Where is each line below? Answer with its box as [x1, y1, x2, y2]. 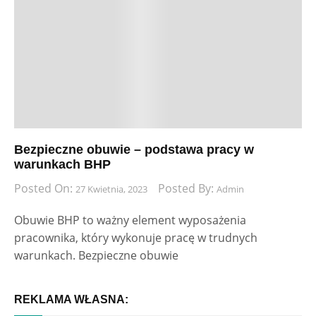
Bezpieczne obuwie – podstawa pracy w [14, 142, 254, 157]
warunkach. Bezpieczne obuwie [14, 248, 178, 264]
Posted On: [14, 181, 75, 197]
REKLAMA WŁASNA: [14, 293, 128, 306]
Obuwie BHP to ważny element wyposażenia [14, 212, 246, 229]
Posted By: [158, 181, 217, 197]
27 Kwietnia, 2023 [75, 183, 147, 196]
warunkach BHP [14, 157, 111, 172]
